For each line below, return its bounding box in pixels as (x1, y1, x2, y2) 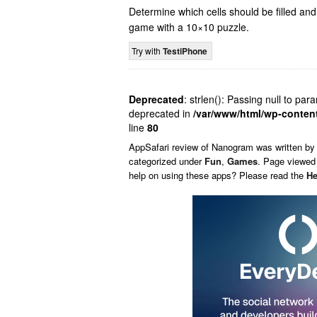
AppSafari (129, 140, 172, 154)
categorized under (129, 154, 204, 168)
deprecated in (129, 106, 193, 120)
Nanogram (212, 140, 253, 154)
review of (172, 140, 212, 154)
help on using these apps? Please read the (129, 168, 306, 182)
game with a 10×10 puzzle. (129, 20, 249, 34)
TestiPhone (163, 45, 207, 57)
